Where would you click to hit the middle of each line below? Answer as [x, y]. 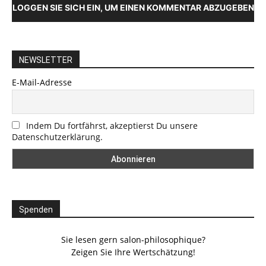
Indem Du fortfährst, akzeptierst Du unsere [112, 126]
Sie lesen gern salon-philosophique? [133, 239]
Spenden [36, 209]
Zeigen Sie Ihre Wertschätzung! [133, 252]
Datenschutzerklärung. [57, 137]
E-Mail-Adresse [42, 82]
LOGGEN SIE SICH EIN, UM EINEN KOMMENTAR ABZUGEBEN [133, 7]
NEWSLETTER [46, 60]
